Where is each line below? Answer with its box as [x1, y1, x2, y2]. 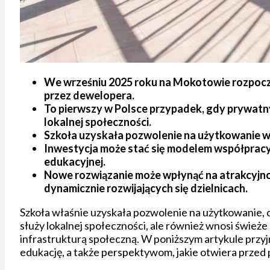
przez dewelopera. [44, 88, 134, 102]
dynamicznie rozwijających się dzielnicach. [44, 181, 248, 195]
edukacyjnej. [44, 154, 105, 168]
